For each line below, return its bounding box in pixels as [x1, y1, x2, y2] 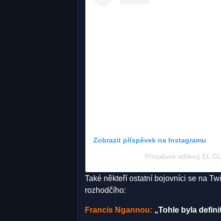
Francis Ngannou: [85, 205, 152, 214]
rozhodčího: [85, 185, 126, 194]
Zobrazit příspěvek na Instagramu [93, 136, 206, 144]
